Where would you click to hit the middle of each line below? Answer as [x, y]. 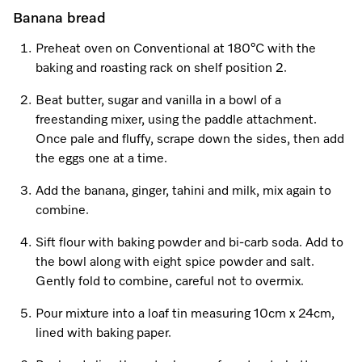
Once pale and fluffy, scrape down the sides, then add [190, 140]
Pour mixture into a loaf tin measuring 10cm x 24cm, [185, 314]
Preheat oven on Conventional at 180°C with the [176, 49]
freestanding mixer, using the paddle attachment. [176, 120]
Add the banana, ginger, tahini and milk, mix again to [183, 192]
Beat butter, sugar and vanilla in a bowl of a [158, 101]
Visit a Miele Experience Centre [181, 60]
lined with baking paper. [103, 334]
